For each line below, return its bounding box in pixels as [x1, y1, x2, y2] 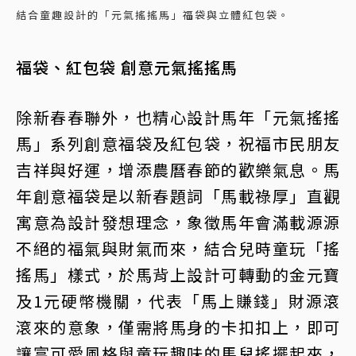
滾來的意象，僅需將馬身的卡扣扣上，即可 [16, 315, 340, 339]
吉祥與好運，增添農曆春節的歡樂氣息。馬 [16, 157, 340, 181]
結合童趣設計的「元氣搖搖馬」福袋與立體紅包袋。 [16, 6, 290, 22]
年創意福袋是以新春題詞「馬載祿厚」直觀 [16, 184, 340, 207]
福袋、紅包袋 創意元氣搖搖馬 [16, 55, 238, 79]
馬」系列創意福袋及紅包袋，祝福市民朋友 [16, 131, 340, 155]
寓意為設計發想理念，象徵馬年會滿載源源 [16, 210, 340, 234]
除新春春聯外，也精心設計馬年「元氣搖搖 [16, 105, 340, 129]
